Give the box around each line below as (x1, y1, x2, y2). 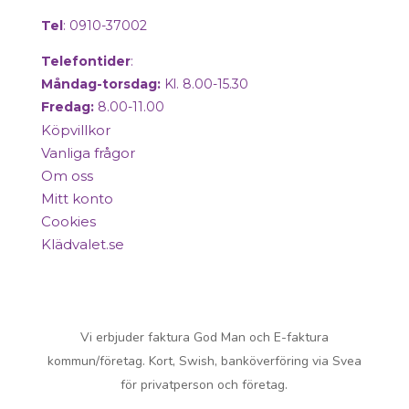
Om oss (40, 167, 93, 185)
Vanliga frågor (40, 144, 135, 163)
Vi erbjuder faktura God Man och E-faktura (79, 329, 329, 347)
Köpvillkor (40, 121, 110, 140)
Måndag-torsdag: (40, 76, 161, 93)
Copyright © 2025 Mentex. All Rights (66, 279, 343, 302)
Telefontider (40, 53, 131, 70)
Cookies (40, 213, 96, 231)
